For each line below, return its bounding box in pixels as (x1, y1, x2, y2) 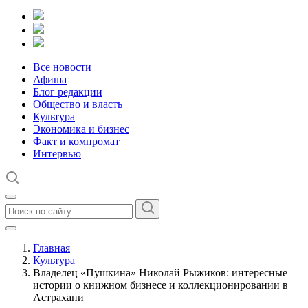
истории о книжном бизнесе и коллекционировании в (33, 279, 288, 291)
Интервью (33, 148, 81, 159)
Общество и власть (33, 98, 122, 110)
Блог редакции (33, 86, 102, 98)
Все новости (33, 61, 91, 73)
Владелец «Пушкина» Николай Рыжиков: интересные (33, 267, 287, 278)
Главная (33, 242, 70, 254)
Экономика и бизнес (33, 123, 129, 135)
